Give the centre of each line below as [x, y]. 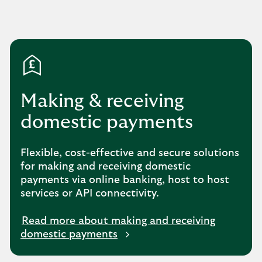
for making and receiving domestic [106, 167]
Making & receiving [102, 101]
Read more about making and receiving [118, 221]
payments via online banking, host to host [125, 180]
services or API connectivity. [90, 194]
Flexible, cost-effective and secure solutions [130, 153]
